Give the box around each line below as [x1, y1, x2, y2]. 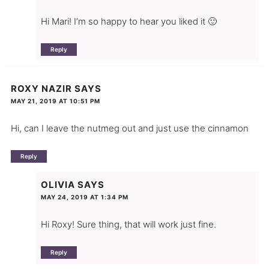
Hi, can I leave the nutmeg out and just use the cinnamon [10, 122, 249, 134]
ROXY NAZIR [10, 83, 72, 95]
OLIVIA [40, 179, 75, 191]
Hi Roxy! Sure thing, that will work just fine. [40, 219, 216, 231]
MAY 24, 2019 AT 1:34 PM [40, 193, 128, 201]
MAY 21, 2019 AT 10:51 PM [10, 97, 100, 105]
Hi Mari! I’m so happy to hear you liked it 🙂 [40, 15, 217, 27]
